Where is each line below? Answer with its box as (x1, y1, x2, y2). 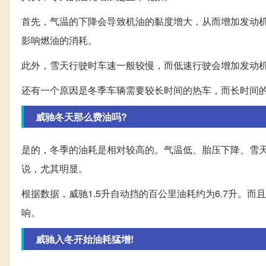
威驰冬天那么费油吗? (36, 110, 127, 124)
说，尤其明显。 (21, 161, 88, 176)
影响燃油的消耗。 (21, 33, 97, 47)
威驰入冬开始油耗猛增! (36, 232, 134, 246)
